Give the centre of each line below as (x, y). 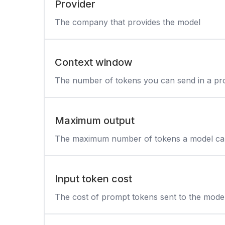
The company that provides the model (128, 22)
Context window (94, 62)
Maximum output (95, 120)
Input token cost (93, 179)
